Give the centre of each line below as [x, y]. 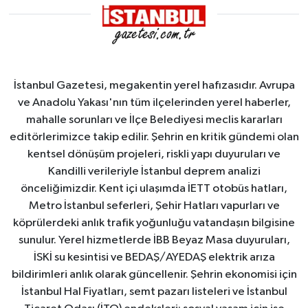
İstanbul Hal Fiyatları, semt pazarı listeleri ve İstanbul [154, 292]
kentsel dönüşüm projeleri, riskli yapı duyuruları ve [154, 154]
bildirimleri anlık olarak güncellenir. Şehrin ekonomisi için [154, 275]
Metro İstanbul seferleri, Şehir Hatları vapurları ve [154, 206]
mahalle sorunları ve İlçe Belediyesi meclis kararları [154, 120]
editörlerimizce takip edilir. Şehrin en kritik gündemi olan [154, 137]
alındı [258, 9]
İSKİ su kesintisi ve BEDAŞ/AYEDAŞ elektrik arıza [154, 257]
